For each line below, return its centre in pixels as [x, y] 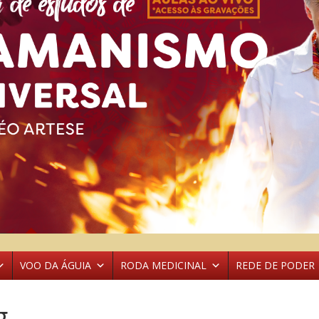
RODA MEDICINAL [163, 265]
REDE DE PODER [275, 265]
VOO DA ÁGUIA [56, 265]
